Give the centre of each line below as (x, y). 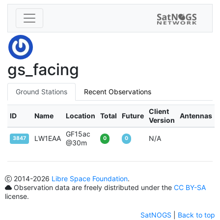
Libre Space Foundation (90, 179)
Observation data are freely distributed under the (93, 188)
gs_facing (43, 70)
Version (162, 120)
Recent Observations (118, 92)
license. (17, 196)
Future (133, 116)
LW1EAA (47, 138)
